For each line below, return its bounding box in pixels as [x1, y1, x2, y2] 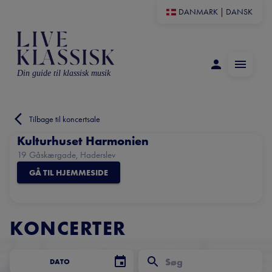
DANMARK [178, 7, 218, 17]
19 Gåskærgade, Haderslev [17, 149, 115, 161]
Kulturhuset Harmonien [17, 133, 149, 149]
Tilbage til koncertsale [29, 114, 100, 124]
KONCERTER [10, 216, 126, 241]
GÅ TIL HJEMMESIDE [29, 167, 108, 178]
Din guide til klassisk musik [17, 68, 110, 78]
